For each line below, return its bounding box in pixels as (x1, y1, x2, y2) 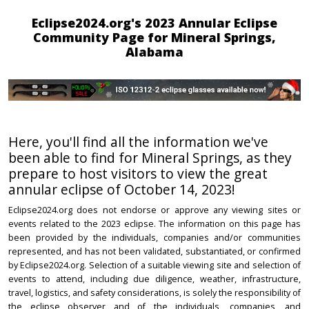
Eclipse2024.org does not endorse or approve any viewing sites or (8, 204, 301, 217)
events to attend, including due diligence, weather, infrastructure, (8, 273, 301, 286)
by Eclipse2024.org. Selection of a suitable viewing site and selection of (8, 259, 301, 272)
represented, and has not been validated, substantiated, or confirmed (8, 246, 301, 258)
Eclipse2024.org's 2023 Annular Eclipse (32, 14, 277, 31)
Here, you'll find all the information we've (8, 132, 268, 152)
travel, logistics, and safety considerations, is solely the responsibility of (8, 287, 301, 299)
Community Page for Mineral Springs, (33, 29, 276, 46)
